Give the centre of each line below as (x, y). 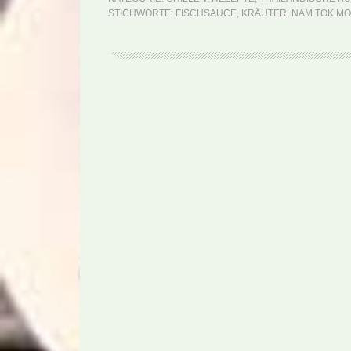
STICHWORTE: (142, 13)
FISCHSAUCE (206, 13)
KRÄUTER (264, 13)
